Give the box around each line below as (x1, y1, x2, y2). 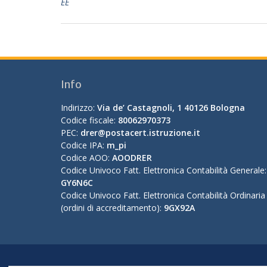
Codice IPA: (61, 139, 107, 151)
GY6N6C (61, 177, 93, 188)
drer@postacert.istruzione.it (80, 127, 200, 138)
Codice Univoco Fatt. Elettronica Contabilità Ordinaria (61, 190, 265, 201)
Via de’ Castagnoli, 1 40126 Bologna (97, 102, 245, 113)
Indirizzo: (61, 102, 97, 113)
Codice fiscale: (61, 114, 118, 126)
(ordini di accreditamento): (61, 202, 164, 213)
